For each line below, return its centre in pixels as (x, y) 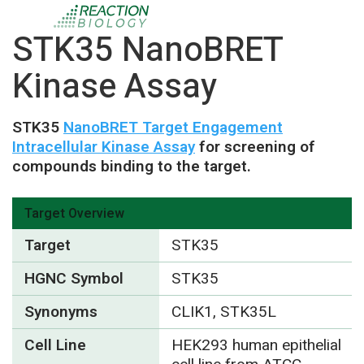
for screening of (255, 147)
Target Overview (74, 213)
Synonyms (61, 312)
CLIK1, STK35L (223, 312)
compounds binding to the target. (132, 167)
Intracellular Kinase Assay (104, 147)
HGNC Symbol (74, 278)
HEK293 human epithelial (256, 345)
